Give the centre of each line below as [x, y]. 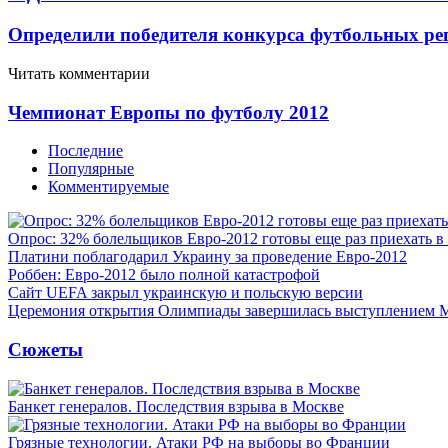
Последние [85, 151]
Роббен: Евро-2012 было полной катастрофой [164, 275]
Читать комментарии [79, 73]
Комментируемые [108, 187]
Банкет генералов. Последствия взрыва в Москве [176, 406]
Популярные [91, 169]
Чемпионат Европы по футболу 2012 [168, 112]
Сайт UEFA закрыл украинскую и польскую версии [185, 293]
